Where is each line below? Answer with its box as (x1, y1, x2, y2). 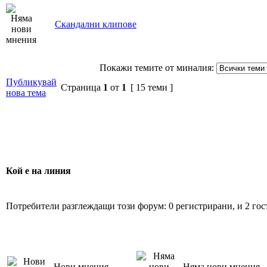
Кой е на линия (6, 166, 71, 176)
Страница (58, 82, 103, 92)
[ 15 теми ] (128, 82, 175, 92)
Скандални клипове (55, 18, 136, 29)
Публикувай (6, 76, 57, 87)
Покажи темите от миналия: (100, 62, 214, 73)
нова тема (6, 87, 46, 98)
